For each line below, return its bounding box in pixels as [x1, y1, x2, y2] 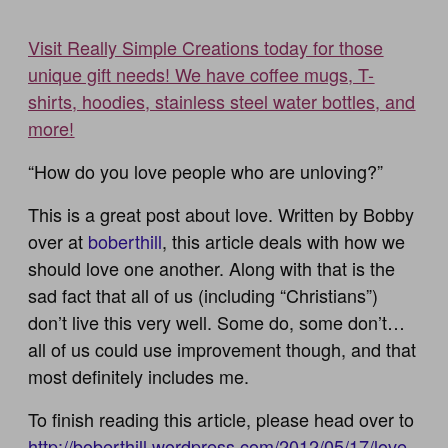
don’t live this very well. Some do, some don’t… [28, 308, 406, 335]
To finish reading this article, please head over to [28, 405, 415, 432]
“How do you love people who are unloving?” [28, 157, 384, 184]
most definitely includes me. [28, 362, 250, 389]
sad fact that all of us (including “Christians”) [28, 281, 379, 308]
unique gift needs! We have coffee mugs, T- [28, 60, 375, 87]
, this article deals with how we [162, 227, 406, 254]
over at [28, 227, 89, 254]
